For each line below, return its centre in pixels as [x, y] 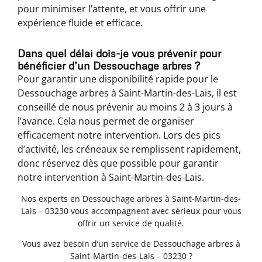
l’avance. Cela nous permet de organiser [106, 121]
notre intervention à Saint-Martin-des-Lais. [111, 177]
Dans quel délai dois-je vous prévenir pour [119, 53]
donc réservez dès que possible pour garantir [118, 163]
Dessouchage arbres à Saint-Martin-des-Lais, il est [127, 93]
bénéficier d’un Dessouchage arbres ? [109, 65]
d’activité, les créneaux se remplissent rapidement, [129, 149]
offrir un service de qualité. [131, 223]
